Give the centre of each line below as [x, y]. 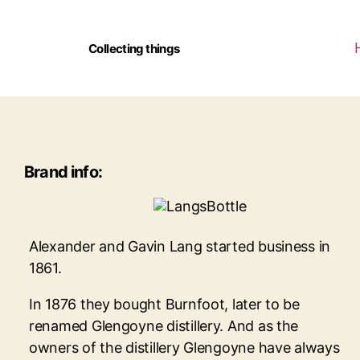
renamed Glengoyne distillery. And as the [164, 325]
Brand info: [63, 172]
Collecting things [134, 48]
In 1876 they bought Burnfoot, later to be [164, 304]
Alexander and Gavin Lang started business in [180, 246]
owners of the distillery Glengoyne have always [184, 347]
